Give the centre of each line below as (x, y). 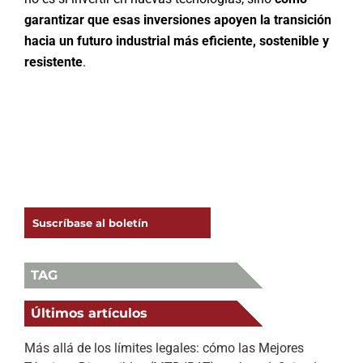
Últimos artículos (89, 313)
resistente (53, 62)
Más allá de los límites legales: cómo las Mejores (164, 348)
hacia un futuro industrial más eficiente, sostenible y (176, 41)
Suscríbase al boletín (90, 222)
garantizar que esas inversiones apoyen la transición (177, 19)
